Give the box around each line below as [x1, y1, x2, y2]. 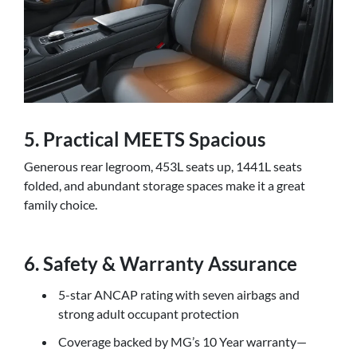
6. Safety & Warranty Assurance [24, 251, 297, 275]
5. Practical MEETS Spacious [24, 127, 265, 151]
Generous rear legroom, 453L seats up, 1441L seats [24, 158, 302, 174]
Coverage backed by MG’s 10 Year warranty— [58, 334, 307, 350]
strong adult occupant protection [58, 306, 241, 322]
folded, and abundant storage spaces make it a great [24, 177, 305, 193]
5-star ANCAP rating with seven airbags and [58, 287, 300, 303]
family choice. [24, 196, 97, 212]
